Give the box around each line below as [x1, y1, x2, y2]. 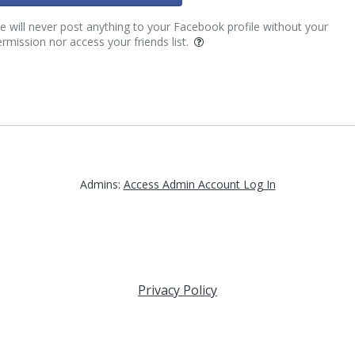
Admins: [79, 177, 124, 192]
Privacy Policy [138, 281, 217, 299]
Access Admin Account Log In [123, 177, 276, 192]
